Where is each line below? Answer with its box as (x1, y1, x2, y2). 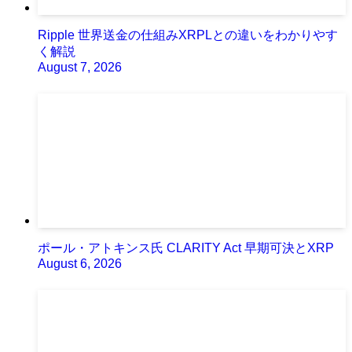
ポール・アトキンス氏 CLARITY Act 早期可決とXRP (38, 240, 334, 255)
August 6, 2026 (38, 256, 122, 270)
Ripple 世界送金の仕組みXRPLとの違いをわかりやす (38, 27, 338, 42)
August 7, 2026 (38, 60, 122, 74)
